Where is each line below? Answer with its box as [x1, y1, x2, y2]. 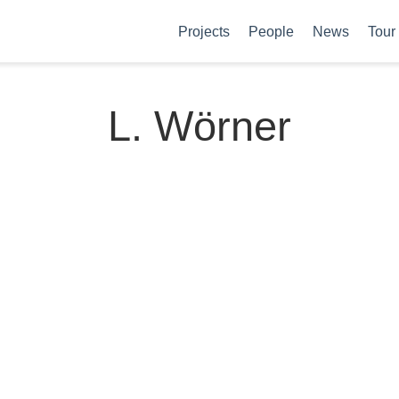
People [248, 23, 294, 39]
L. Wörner [108, 102, 291, 150]
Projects [178, 23, 230, 39]
